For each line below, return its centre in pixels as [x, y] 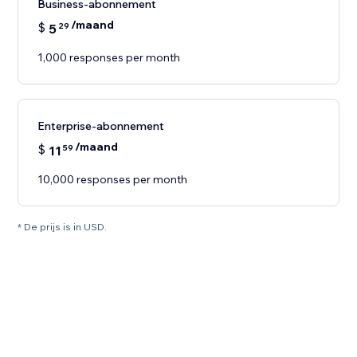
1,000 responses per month [109, 58]
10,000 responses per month [113, 180]
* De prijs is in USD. [63, 227]
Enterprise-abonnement [101, 126]
